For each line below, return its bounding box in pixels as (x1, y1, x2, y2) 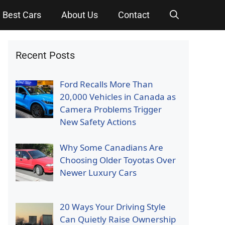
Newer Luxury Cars (59, 166, 137, 178)
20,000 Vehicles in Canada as (59, 91, 176, 102)
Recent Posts (16, 49, 75, 61)
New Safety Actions (59, 116, 136, 128)
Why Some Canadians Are (59, 141, 163, 153)
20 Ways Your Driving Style (59, 200, 166, 212)
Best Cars (3, 10, 41, 20)
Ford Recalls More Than (59, 78, 153, 90)
